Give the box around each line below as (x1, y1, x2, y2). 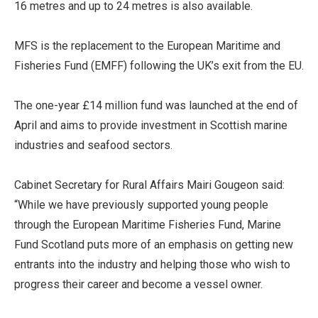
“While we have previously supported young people (14, 198, 268, 212)
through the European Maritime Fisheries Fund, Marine (14, 218, 281, 232)
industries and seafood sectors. (14, 138, 172, 153)
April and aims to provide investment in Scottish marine (14, 119, 287, 133)
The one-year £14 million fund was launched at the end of (14, 99, 298, 113)
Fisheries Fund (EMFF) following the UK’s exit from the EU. (14, 59, 304, 73)
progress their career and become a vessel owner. (14, 278, 263, 292)
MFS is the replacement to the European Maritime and (14, 39, 280, 53)
